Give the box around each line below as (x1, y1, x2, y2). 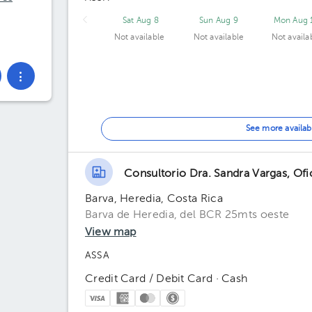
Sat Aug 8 (123, 17, 159, 25)
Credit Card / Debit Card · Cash (85, 274, 248, 285)
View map (85, 227, 136, 238)
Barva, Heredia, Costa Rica (85, 194, 223, 205)
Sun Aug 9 (199, 17, 238, 25)
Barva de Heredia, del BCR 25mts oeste (85, 210, 290, 221)
